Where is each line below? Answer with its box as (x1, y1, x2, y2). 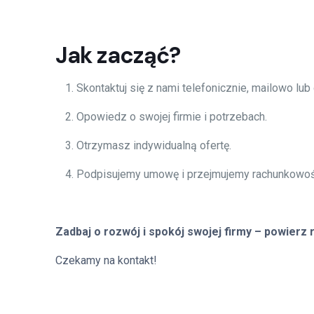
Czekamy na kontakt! (55, 254, 157, 267)
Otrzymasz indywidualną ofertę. (76, 139, 231, 152)
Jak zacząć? (55, 41, 180, 70)
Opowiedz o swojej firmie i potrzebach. (76, 110, 267, 123)
